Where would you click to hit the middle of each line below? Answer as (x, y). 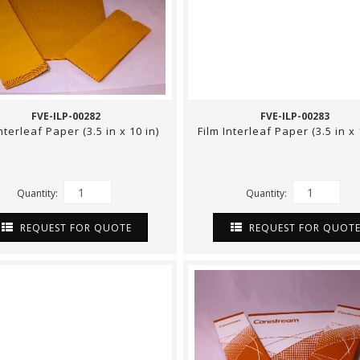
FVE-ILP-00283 (295, 116)
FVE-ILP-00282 (65, 116)
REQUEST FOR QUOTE (74, 227)
